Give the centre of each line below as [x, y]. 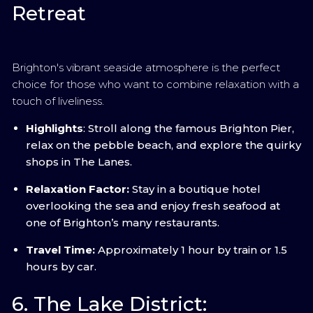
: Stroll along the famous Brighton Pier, [189, 128]
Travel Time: [60, 250]
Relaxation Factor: [78, 189]
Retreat [49, 13]
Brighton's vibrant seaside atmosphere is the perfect [146, 67]
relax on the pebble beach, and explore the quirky [163, 145]
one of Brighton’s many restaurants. [123, 223]
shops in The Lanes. [79, 162]
